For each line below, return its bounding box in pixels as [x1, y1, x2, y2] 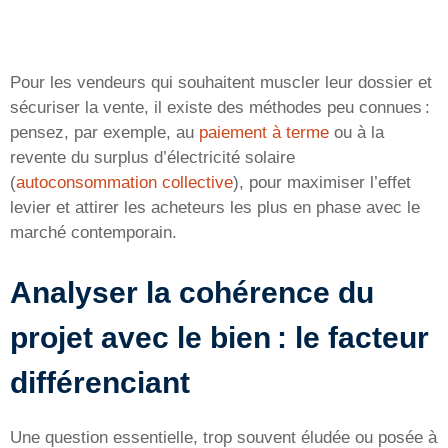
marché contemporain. [10, 222, 177, 242]
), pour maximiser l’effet [233, 172, 411, 192]
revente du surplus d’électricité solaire [10, 147, 295, 167]
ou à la [329, 122, 384, 142]
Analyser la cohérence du [10, 276, 374, 310]
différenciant [10, 366, 190, 400]
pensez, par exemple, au [10, 122, 199, 142]
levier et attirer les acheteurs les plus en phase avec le [10, 197, 420, 217]
